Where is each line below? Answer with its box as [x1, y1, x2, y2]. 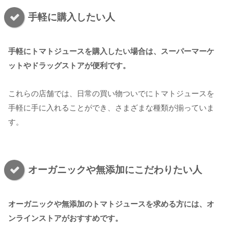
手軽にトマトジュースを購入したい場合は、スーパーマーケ [8, 47, 214, 56]
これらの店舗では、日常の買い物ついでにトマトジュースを [8, 89, 214, 98]
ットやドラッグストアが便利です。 [8, 61, 130, 70]
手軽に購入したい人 [28, 12, 115, 23]
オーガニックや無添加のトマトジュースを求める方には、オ [8, 199, 214, 209]
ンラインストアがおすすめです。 [8, 214, 123, 223]
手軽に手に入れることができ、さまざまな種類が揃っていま [8, 103, 214, 112]
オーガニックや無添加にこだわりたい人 [28, 164, 202, 175]
